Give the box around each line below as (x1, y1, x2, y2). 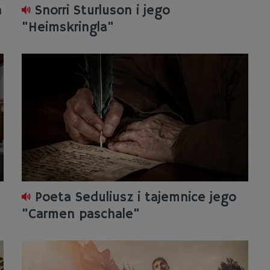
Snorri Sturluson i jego (34, 2, 170, 19)
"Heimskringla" (21, 19, 114, 36)
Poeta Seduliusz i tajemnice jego (34, 189, 236, 206)
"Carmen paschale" (21, 206, 140, 223)
